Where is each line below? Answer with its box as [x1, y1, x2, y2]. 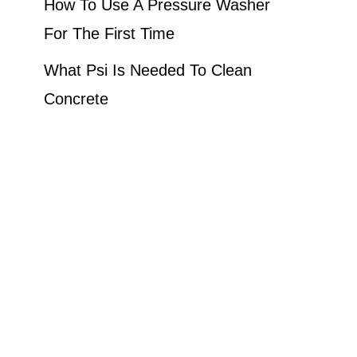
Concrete [44, 89, 108, 108]
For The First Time [44, 24, 175, 42]
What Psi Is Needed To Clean [44, 61, 252, 79]
